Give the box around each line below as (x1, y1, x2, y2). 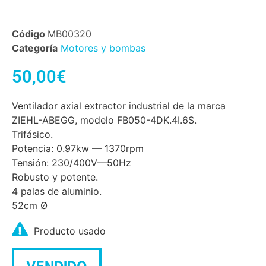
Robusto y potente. (12, 170, 98, 183)
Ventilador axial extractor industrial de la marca (12, 99, 226, 112)
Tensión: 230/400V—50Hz (12, 156, 131, 169)
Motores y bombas (61, 42, 145, 55)
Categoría (12, 42, 58, 55)
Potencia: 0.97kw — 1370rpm (12, 142, 144, 154)
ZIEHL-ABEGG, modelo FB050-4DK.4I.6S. (12, 113, 197, 126)
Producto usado (34, 224, 106, 237)
